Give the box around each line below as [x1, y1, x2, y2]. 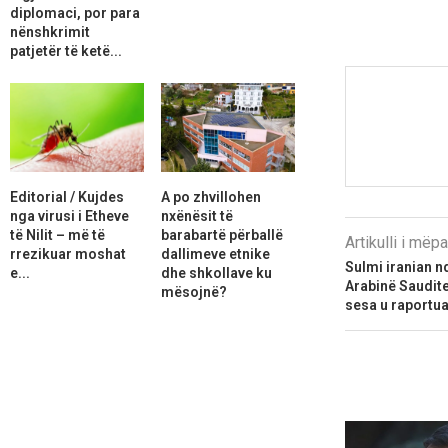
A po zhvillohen [160, 188, 261, 205]
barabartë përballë [160, 226, 283, 243]
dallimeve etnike [160, 245, 270, 262]
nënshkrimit [10, 23, 90, 40]
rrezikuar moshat [10, 245, 126, 262]
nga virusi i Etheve [10, 207, 129, 224]
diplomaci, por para [10, 4, 140, 21]
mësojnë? [160, 283, 227, 300]
